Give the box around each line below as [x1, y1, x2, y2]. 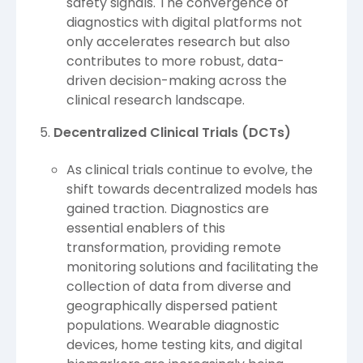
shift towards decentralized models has [66, 179, 318, 199]
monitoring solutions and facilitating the [66, 257, 318, 276]
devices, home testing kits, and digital [66, 335, 302, 354]
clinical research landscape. [66, 90, 245, 109]
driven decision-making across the [66, 70, 287, 90]
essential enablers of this [66, 218, 225, 237]
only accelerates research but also [66, 32, 290, 51]
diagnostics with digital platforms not [66, 12, 302, 32]
